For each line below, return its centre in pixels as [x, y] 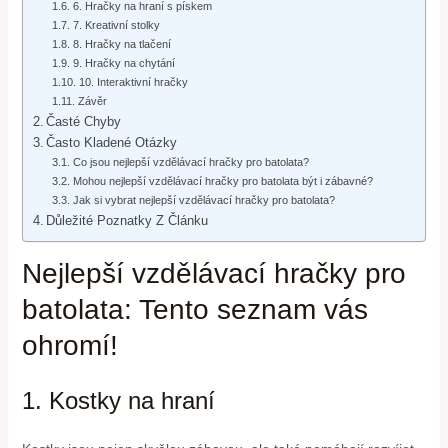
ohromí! [69, 346]
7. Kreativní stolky [116, 25]
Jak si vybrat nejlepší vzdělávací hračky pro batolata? [203, 200]
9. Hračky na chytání [123, 63]
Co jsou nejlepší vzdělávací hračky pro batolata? [190, 162]
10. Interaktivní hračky [133, 82]
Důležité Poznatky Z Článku [127, 221]
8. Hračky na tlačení [121, 44]
